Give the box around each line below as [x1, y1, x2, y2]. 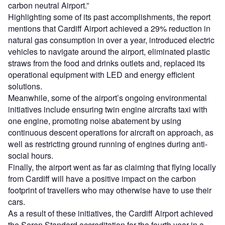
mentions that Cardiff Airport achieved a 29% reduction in [8, 22, 210, 34]
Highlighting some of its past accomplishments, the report [8, 11, 210, 23]
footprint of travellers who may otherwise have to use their [8, 184, 211, 196]
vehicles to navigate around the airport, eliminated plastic [8, 45, 210, 57]
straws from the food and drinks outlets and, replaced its [8, 57, 205, 69]
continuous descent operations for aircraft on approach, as [8, 126, 213, 138]
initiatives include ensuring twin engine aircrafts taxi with [8, 103, 207, 115]
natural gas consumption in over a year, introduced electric [8, 34, 214, 46]
